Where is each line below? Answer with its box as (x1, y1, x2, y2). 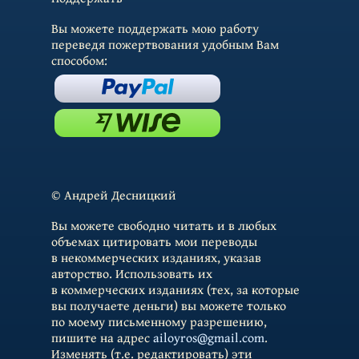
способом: (51, 50, 107, 70)
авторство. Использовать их (51, 264, 212, 283)
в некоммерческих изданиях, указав (51, 248, 261, 267)
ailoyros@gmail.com (153, 328, 264, 347)
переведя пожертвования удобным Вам (51, 34, 279, 54)
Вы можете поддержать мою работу (51, 18, 259, 38)
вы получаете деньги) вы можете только (51, 296, 286, 315)
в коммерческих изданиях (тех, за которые (51, 280, 300, 299)
